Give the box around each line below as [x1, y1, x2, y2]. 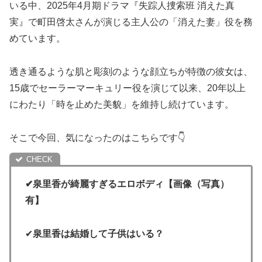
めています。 [9, 33, 65, 44]
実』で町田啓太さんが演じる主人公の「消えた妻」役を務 [9, 17, 253, 27]
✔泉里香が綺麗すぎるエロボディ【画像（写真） [25, 178, 229, 189]
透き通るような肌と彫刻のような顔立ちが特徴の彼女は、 [9, 66, 253, 77]
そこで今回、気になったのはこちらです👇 [9, 132, 185, 143]
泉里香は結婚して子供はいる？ [33, 228, 164, 239]
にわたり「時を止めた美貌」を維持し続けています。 [9, 99, 234, 109]
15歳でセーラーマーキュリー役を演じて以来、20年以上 [9, 82, 246, 93]
